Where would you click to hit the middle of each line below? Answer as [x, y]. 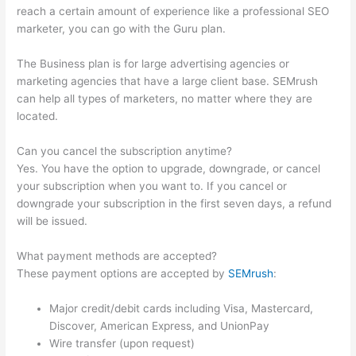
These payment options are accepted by [123, 273]
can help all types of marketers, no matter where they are [165, 98]
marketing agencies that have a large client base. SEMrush [168, 81]
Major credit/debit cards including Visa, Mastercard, [182, 308]
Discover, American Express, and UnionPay [160, 325]
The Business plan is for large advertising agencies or [153, 63]
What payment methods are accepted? [117, 255]
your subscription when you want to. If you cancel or [152, 186]
